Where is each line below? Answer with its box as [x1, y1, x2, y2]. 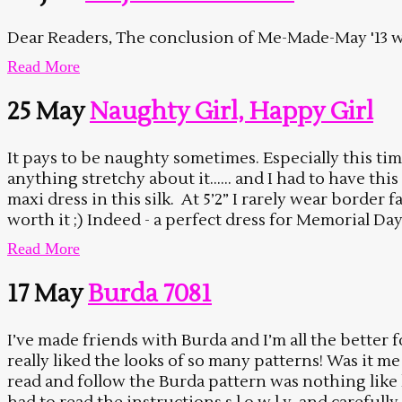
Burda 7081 [88, 278, 212, 310]
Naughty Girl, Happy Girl [90, 96, 373, 128]
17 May [7, 278, 83, 310]
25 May [7, 96, 84, 128]
